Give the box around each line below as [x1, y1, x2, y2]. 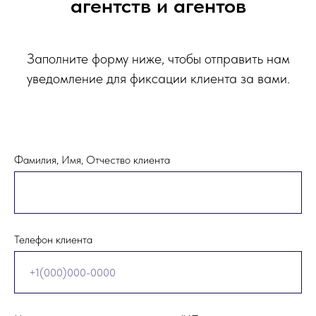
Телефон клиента [14, 233, 92, 247]
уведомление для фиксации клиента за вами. [26, 70, 290, 87]
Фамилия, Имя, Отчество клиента [14, 153, 170, 167]
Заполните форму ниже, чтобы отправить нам [26, 50, 290, 68]
